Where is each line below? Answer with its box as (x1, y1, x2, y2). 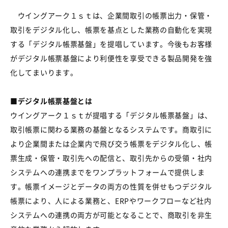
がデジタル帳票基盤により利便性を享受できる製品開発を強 (10, 52, 212, 63)
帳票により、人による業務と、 (10, 195, 115, 206)
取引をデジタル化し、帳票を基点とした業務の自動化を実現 (10, 24, 212, 35)
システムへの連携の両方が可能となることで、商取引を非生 (10, 209, 212, 220)
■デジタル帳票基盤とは (10, 95, 93, 106)
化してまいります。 (10, 67, 78, 77)
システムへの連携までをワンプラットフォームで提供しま (10, 166, 205, 177)
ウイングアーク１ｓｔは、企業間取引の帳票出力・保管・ (10, 10, 212, 20)
